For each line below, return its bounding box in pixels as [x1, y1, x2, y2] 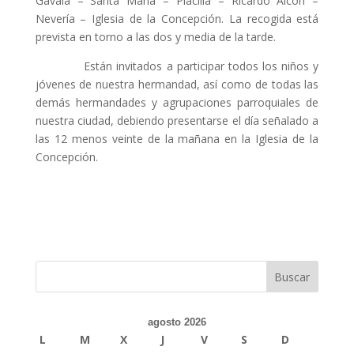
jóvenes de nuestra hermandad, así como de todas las [35, 77, 319, 92]
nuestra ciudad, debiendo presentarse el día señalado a [35, 113, 319, 128]
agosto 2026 [147, 316, 206, 328]
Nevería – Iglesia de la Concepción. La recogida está [35, 11, 319, 26]
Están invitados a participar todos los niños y [35, 58, 319, 73]
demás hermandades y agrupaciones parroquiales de [35, 95, 319, 110]
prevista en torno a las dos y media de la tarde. [35, 29, 276, 44]
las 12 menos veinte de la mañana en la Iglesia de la [35, 131, 319, 146]
